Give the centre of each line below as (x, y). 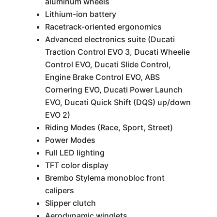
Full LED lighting (75, 153)
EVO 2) (57, 115)
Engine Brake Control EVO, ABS (102, 77)
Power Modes (70, 140)
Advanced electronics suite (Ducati (110, 39)
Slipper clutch (70, 203)
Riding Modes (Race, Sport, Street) (109, 127)
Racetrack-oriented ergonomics (103, 27)
